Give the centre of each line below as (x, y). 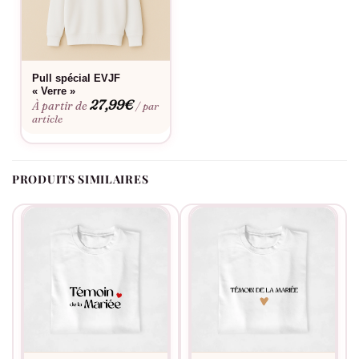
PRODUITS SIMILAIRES (81, 179)
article (48, 118)
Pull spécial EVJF (77, 78)
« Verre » (54, 91)
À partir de (60, 105)
